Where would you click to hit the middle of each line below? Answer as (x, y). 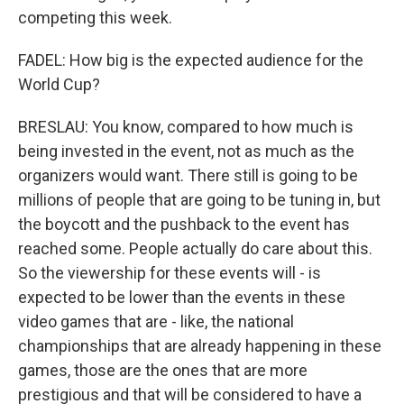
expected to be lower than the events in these (182, 297)
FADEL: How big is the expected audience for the (191, 60)
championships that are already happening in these (200, 346)
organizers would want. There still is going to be (188, 175)
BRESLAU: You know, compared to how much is (186, 127)
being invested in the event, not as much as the (186, 151)
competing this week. (95, 18)
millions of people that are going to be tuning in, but (199, 200)
